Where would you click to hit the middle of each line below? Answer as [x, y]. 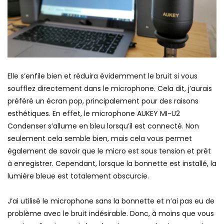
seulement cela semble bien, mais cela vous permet [100, 139]
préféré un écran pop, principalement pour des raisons [103, 101]
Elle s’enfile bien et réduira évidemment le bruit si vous [102, 76]
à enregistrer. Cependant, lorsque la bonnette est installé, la [112, 164]
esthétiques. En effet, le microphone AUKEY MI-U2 [94, 114]
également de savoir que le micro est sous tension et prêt [109, 151]
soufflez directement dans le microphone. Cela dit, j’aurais [110, 89]
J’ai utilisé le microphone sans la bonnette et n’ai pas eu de [111, 201]
